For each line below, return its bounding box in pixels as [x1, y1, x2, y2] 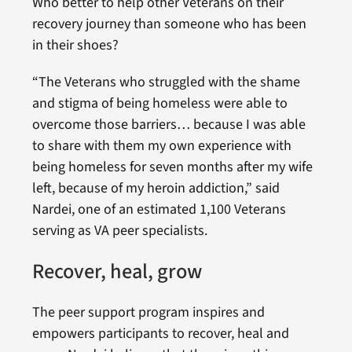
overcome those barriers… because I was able [31, 115, 306, 135]
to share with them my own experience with [31, 136, 291, 156]
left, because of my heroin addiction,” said [31, 178, 280, 199]
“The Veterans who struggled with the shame [31, 72, 300, 93]
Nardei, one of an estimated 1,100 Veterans [31, 200, 286, 220]
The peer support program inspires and [31, 302, 265, 322]
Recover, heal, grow [31, 256, 202, 287]
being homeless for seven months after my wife [31, 157, 313, 178]
